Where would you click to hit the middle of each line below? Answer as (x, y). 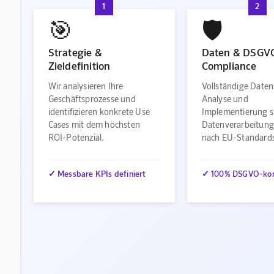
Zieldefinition (79, 65)
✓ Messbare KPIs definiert (97, 174)
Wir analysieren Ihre (86, 86)
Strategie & (75, 52)
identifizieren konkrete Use (99, 111)
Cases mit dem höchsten (94, 124)
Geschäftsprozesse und (92, 98)
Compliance (229, 65)
